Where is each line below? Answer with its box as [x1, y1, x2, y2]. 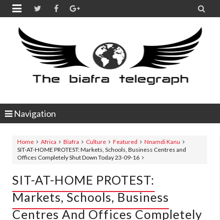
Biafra [63, 138, 79, 145]
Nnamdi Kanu [144, 138, 180, 145]
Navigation [12, 108, 56, 119]
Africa [41, 138, 56, 145]
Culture [86, 138, 106, 145]
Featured [113, 138, 137, 145]
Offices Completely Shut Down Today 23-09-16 [17, 154, 139, 161]
